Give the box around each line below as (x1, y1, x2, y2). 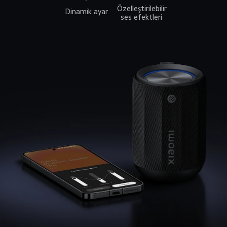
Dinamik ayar (64, 7, 108, 15)
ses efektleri (121, 13, 163, 21)
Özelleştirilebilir (117, 4, 169, 12)
